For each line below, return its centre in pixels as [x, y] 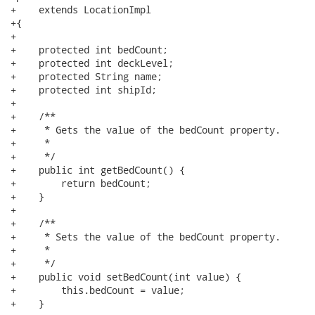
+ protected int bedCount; [89, 50]
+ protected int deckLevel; [92, 63]
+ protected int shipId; [84, 90]
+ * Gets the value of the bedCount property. [146, 130]
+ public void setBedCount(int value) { [126, 277]
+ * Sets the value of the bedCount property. [146, 237]
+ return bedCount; [81, 183]
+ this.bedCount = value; [98, 290]
